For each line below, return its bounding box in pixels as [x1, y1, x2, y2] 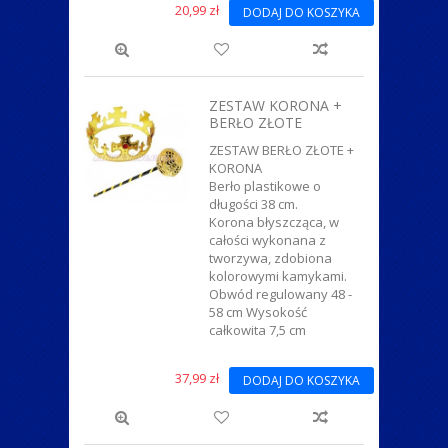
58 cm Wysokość [209, 302, 307, 321]
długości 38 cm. [209, 194, 298, 213]
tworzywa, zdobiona [209, 248, 332, 267]
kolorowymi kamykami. [209, 266, 347, 285]
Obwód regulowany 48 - [209, 284, 352, 303]
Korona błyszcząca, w [209, 212, 339, 231]
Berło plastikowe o [209, 176, 321, 195]
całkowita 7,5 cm [209, 320, 306, 339]
